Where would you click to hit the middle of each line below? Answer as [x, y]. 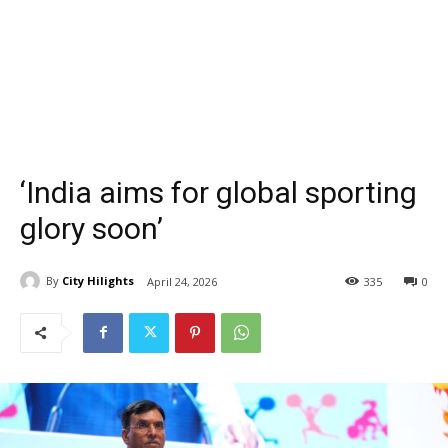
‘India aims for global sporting [218, 192]
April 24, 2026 [182, 281]
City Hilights [98, 281]
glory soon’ [91, 228]
